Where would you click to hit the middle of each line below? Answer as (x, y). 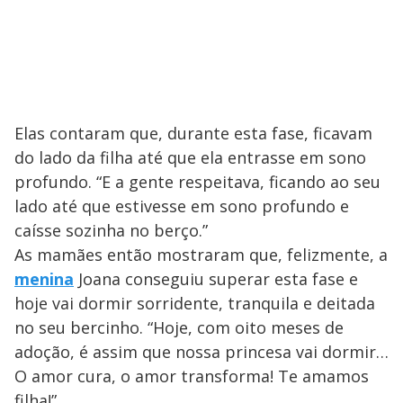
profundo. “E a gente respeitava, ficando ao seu (197, 181)
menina (44, 278)
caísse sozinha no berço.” (111, 230)
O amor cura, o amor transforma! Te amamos (192, 376)
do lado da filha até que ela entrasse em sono (190, 157)
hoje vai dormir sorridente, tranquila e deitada (195, 303)
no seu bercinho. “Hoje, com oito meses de (179, 327)
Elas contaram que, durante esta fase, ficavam (193, 133)
